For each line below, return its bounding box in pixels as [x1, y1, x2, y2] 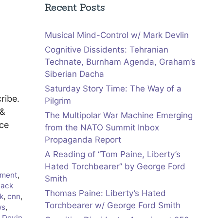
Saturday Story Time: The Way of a [45, 84, 182, 94]
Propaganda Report [45, 135, 121, 145]
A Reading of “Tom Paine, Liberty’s [45, 149, 181, 160]
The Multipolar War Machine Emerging [45, 110, 193, 121]
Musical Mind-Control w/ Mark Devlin [45, 30, 189, 40]
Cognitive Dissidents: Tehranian [45, 45, 168, 55]
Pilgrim [45, 96, 71, 106]
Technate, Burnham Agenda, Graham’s [45, 57, 196, 67]
